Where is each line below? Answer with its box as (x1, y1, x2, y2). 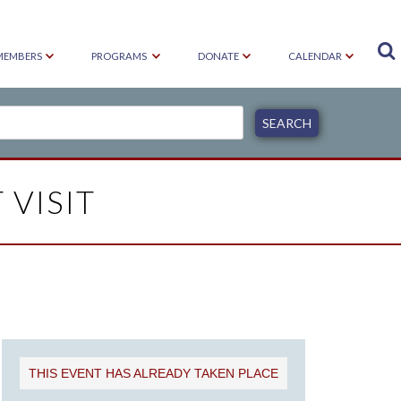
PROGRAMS (91, 50, 149, 62)
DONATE (198, 50, 239, 62)
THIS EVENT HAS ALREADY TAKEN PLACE (29, 365, 278, 380)
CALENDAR (288, 50, 342, 62)
